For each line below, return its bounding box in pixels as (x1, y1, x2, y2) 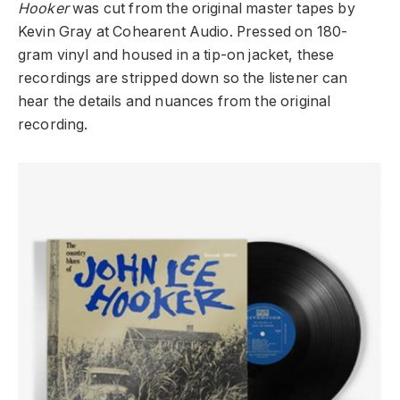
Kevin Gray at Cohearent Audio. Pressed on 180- (18, 22, 348, 40)
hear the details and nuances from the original (18, 92, 331, 110)
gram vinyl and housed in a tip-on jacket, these (18, 46, 335, 63)
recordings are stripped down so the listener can (18, 69, 348, 87)
